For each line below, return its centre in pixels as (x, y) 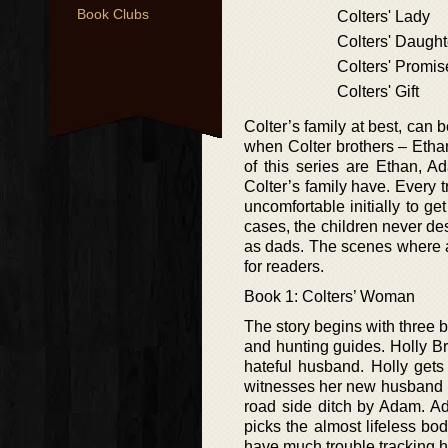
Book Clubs (113, 14)
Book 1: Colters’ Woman (329, 296)
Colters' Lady (383, 16)
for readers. (284, 266)
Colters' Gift (378, 91)
